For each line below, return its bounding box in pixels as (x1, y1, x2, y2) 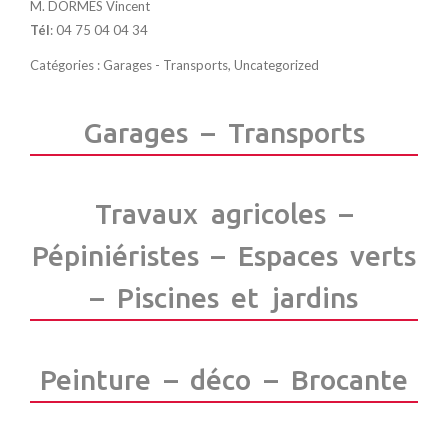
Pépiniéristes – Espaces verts (31, 240, 417, 272)
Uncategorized (234, 56, 319, 73)
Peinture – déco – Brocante (40, 363, 408, 395)
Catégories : (30, 56, 103, 73)
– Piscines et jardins (90, 282, 358, 314)
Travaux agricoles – (95, 198, 353, 230)
